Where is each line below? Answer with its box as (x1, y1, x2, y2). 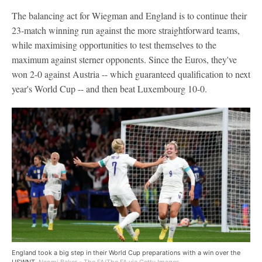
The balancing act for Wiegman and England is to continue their (12, 9, 247, 22)
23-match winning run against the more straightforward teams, (12, 24, 240, 36)
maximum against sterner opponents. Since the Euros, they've (12, 53, 237, 65)
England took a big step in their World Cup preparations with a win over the (12, 248, 240, 257)
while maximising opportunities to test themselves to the (12, 39, 216, 51)
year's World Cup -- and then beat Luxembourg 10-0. (12, 82, 207, 95)
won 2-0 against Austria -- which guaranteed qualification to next (12, 68, 250, 80)
